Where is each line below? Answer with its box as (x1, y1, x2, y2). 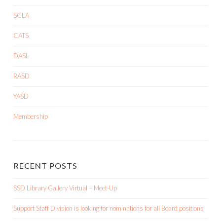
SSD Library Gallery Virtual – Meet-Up (13, 184, 117, 192)
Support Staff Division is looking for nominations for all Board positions (13, 204, 204, 213)
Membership (13, 112, 48, 121)
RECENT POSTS (13, 161, 77, 171)
